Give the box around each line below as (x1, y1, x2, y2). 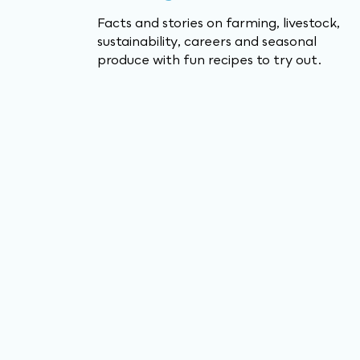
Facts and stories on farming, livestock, (97, 14, 340, 31)
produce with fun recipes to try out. (97, 51, 322, 67)
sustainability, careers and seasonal (97, 33, 317, 49)
